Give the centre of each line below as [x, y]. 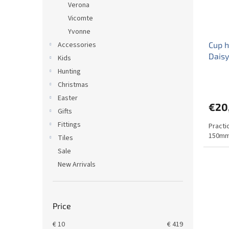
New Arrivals [77, 165]
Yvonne [79, 32]
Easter [68, 98]
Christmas [73, 85]
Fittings [69, 125]
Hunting [69, 72]
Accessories [77, 45]
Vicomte [81, 18]
